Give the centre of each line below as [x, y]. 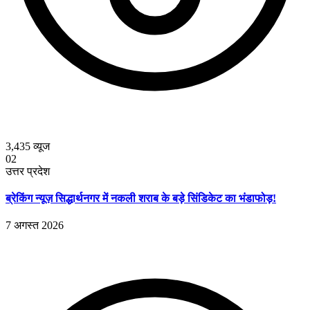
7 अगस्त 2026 [35, 226]
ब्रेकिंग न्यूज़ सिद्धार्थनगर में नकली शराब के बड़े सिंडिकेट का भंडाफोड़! [141, 199]
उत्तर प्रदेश [28, 171]
